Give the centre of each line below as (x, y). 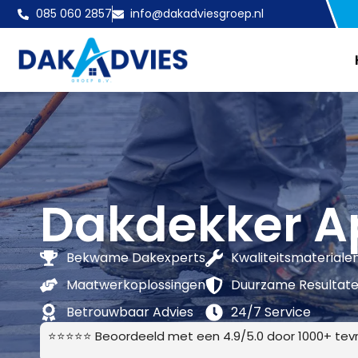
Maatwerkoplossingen (135, 285)
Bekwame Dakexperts (135, 258)
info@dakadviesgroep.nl (197, 14)
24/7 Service (271, 312)
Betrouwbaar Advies (129, 312)
